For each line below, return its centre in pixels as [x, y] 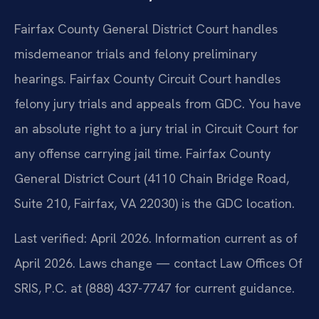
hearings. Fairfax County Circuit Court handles [147, 78]
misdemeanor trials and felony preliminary [136, 53]
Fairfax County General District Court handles [146, 28]
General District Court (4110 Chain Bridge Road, [152, 178]
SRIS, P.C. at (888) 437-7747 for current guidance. [155, 288]
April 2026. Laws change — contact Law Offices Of [158, 263]
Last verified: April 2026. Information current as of [156, 239]
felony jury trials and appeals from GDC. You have [158, 103]
